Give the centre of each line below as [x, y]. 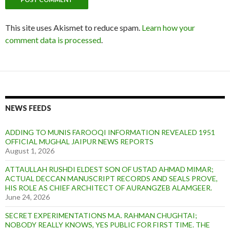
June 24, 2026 [27, 197]
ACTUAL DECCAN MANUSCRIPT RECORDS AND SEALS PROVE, [111, 178]
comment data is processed [53, 40]
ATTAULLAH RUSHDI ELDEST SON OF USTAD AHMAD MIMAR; [109, 169]
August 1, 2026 [30, 150]
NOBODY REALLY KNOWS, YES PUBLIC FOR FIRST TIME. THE [108, 224]
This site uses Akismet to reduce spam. [73, 27]
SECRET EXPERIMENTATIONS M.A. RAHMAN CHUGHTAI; [101, 215]
